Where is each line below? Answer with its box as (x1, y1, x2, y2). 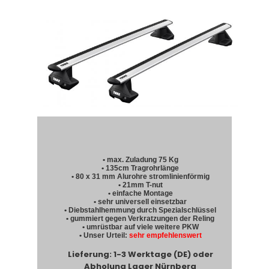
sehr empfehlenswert (128, 231, 202, 240)
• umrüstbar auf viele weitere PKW (82, 223, 199, 232)
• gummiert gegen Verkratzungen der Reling (66, 214, 215, 223)
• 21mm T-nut (118, 181, 163, 190)
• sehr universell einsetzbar (94, 198, 187, 207)
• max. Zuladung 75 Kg (102, 156, 178, 165)
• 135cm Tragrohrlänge (101, 164, 180, 173)
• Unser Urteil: (79, 231, 129, 240)
